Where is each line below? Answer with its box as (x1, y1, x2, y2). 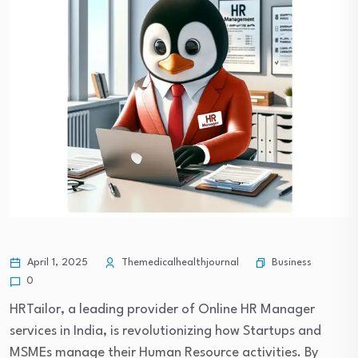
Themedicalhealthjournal (118, 257, 239, 268)
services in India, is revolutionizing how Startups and (10, 324, 321, 338)
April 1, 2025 (24, 257, 88, 268)
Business (272, 257, 312, 268)
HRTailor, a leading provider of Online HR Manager (10, 303, 315, 316)
